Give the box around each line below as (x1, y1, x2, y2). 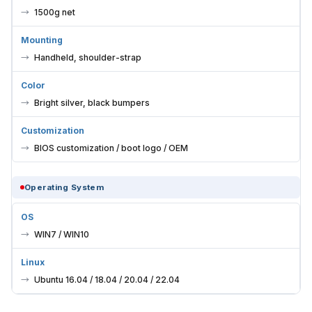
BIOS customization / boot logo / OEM (34, 143, 188, 154)
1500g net (34, 7, 75, 18)
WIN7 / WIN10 (34, 229, 89, 240)
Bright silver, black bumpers (34, 97, 150, 109)
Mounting (21, 35, 63, 46)
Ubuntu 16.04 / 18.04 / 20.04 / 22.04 (34, 274, 180, 286)
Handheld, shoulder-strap (34, 52, 141, 63)
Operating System (24, 182, 104, 193)
